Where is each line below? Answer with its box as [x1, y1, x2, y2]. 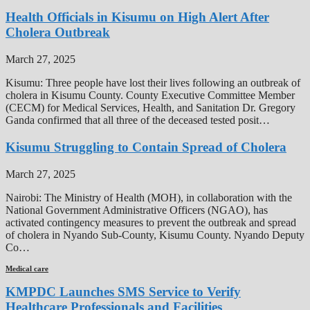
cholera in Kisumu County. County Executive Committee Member [6, 89, 295, 102]
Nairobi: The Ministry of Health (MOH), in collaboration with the [6, 191, 292, 203]
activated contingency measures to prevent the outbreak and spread [6, 216, 296, 228]
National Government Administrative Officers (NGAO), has [6, 203, 268, 216]
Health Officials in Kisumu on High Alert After [6, 10, 269, 25]
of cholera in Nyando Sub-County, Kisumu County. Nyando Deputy [6, 228, 304, 241]
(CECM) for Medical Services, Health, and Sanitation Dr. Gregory [6, 102, 295, 114]
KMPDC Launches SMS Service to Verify [6, 284, 241, 300]
